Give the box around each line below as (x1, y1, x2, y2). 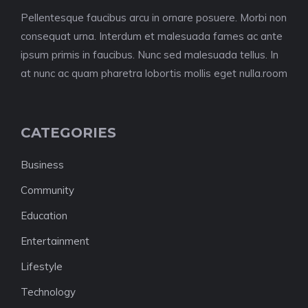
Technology (21, 285, 76, 298)
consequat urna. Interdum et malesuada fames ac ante (21, 30, 283, 43)
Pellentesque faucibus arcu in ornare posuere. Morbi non (21, 11, 287, 24)
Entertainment (21, 234, 89, 247)
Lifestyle (21, 260, 63, 273)
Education (21, 209, 67, 222)
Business (21, 158, 64, 171)
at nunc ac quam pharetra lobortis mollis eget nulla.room (21, 67, 287, 80)
